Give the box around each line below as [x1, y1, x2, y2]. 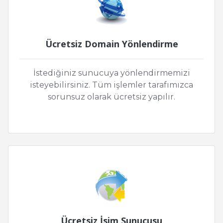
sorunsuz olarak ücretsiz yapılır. [48, 92, 175, 102]
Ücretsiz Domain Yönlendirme [45, 38, 178, 50]
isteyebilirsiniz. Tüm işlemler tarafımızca [30, 80, 193, 90]
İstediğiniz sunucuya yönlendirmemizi [33, 68, 190, 78]
